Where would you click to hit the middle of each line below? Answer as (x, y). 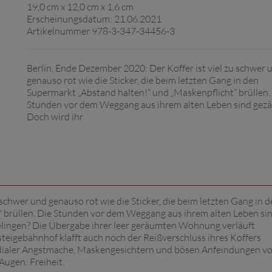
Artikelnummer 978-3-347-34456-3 (101, 31)
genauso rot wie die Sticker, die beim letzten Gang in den (143, 80)
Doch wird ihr (55, 117)
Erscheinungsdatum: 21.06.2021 (94, 19)
